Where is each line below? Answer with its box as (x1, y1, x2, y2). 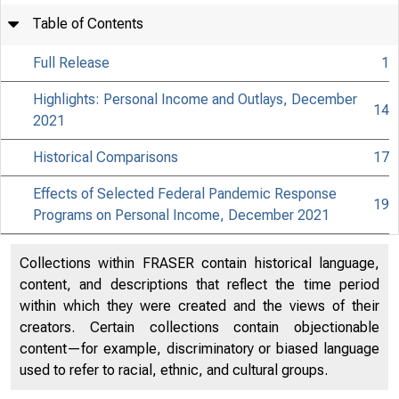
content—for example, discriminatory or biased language (20, 340, 379, 357)
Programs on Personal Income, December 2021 (33, 207, 330, 224)
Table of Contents (32, 15, 144, 32)
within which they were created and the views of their (20, 297, 379, 314)
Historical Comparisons (33, 149, 179, 166)
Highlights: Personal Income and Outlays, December (33, 91, 358, 108)
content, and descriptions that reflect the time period (20, 276, 379, 293)
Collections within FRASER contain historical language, (20, 255, 379, 272)
